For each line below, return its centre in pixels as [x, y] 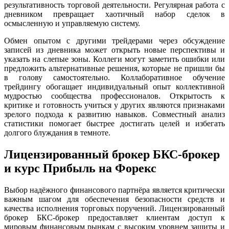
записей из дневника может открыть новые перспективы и [114, 50]
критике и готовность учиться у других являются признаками [114, 105]
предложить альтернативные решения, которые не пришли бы [114, 68]
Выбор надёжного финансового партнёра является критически [114, 190]
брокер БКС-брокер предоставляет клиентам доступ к [114, 217]
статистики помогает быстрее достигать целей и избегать [114, 123]
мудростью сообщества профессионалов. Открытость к [114, 96]
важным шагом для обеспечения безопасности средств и [114, 199]
